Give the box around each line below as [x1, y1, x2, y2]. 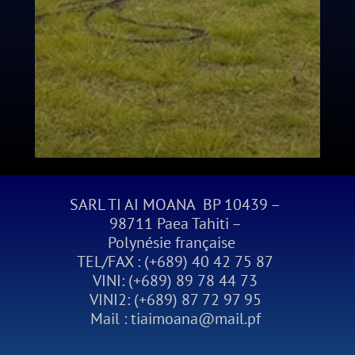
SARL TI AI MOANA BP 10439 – [70, 194, 281, 215]
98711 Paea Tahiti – [109, 213, 242, 234]
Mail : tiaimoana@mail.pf [90, 308, 261, 329]
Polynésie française [107, 232, 243, 253]
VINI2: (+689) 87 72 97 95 [89, 289, 261, 310]
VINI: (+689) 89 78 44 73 [93, 270, 258, 291]
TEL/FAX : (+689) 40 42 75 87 [77, 251, 273, 272]
